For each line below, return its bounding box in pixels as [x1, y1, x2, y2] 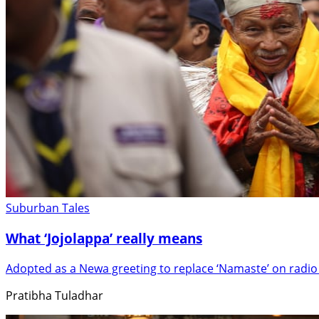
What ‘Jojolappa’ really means [6, 229, 202, 247]
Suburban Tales [6, 200, 90, 216]
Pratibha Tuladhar [6, 287, 103, 303]
